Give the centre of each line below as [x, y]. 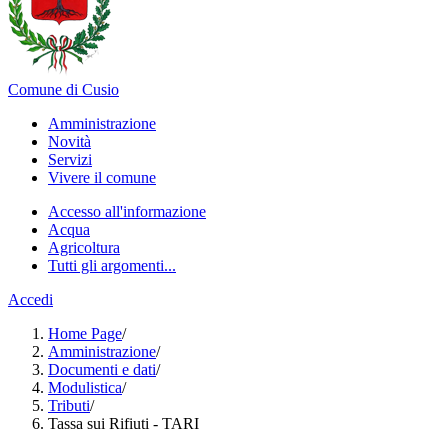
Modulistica [85, 387]
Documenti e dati [102, 369]
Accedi [30, 299]
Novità [69, 141]
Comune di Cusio [63, 89]
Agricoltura [84, 247]
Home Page [85, 333]
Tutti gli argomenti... [112, 265]
